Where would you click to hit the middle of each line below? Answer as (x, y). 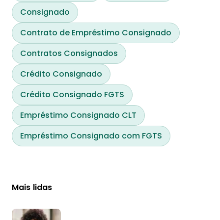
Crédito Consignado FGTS (72, 95)
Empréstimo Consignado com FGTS (91, 136)
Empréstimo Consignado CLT (78, 115)
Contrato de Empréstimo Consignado (96, 33)
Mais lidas (32, 187)
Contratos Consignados (69, 53)
